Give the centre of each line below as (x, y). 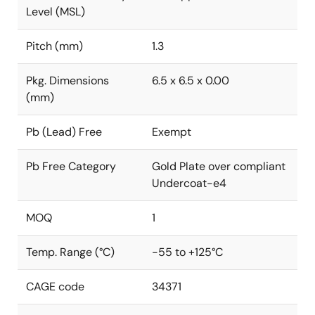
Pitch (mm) (54, 46)
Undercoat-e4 (189, 183)
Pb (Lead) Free (64, 132)
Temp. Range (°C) (70, 252)
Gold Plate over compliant (219, 166)
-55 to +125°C (187, 252)
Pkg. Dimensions (67, 81)
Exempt (172, 132)
